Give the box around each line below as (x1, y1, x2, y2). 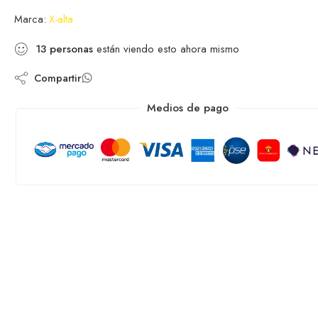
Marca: (14, 11, 46, 26)
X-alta (49, 11, 73, 26)
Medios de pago (147, 99, 229, 116)
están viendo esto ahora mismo (93, 40, 239, 57)
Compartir (28, 70, 81, 85)
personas (50, 40, 93, 57)
